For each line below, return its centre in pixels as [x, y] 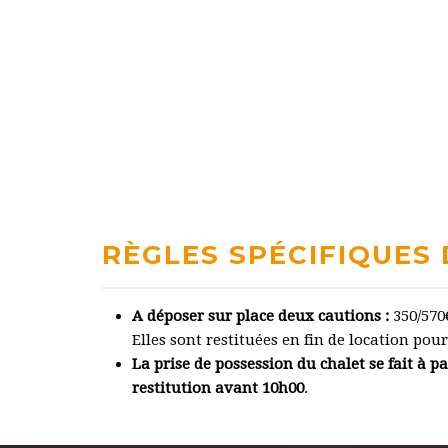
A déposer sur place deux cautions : [260, 316]
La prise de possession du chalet [248, 364]
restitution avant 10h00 [218, 388]
